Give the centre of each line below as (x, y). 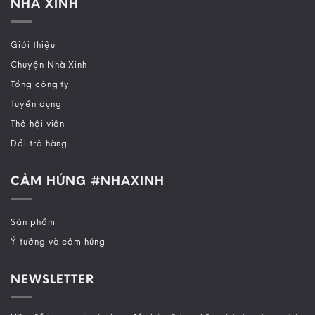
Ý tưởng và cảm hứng (58, 242)
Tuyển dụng (36, 103)
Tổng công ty (40, 83)
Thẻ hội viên (38, 123)
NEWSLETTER (53, 279)
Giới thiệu (33, 44)
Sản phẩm (33, 222)
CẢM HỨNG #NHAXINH (88, 180)
